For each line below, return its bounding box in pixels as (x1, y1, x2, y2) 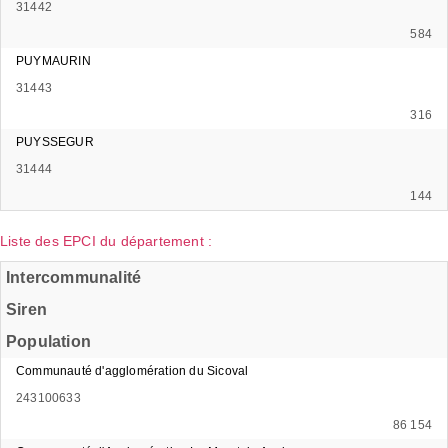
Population (6, 332, 91, 350)
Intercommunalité (6, 268, 142, 286)
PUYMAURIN (16, 53, 91, 68)
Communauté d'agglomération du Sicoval (16, 363, 249, 378)
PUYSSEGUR (16, 134, 94, 149)
